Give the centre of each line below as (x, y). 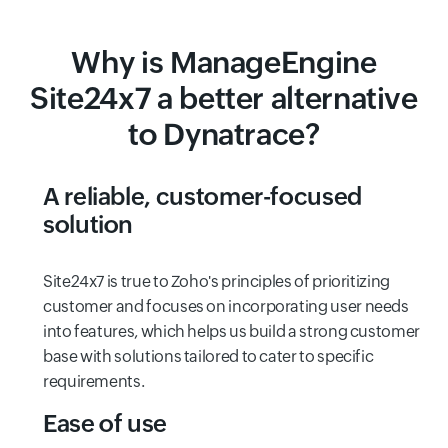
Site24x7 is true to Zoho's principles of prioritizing (216, 281)
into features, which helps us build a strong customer (231, 331)
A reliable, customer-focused (202, 196)
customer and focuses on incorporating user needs (226, 306)
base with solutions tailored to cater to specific (208, 356)
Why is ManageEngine (224, 62)
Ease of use (105, 423)
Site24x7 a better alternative (224, 98)
